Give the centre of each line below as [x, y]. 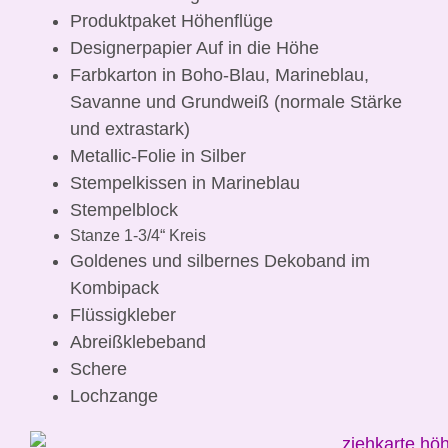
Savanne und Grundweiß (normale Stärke [236, 102]
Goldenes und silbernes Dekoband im [220, 261]
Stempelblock [124, 210]
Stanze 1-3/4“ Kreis [138, 236]
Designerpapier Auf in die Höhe [194, 48]
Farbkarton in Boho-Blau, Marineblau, [219, 75]
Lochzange [114, 396]
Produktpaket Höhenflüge [171, 21]
